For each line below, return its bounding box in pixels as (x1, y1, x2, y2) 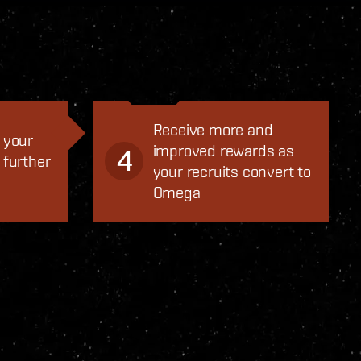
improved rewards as (152, 141, 294, 160)
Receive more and (152, 120, 273, 139)
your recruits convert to (152, 162, 311, 180)
